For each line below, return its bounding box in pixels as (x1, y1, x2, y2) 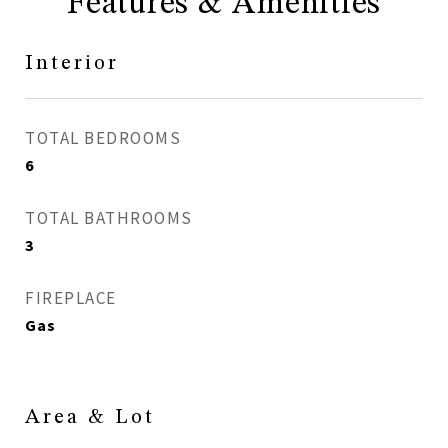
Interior (25, 53, 119, 74)
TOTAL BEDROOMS (25, 127, 181, 149)
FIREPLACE (25, 287, 117, 309)
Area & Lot (25, 407, 155, 428)
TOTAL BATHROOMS (25, 207, 193, 229)
